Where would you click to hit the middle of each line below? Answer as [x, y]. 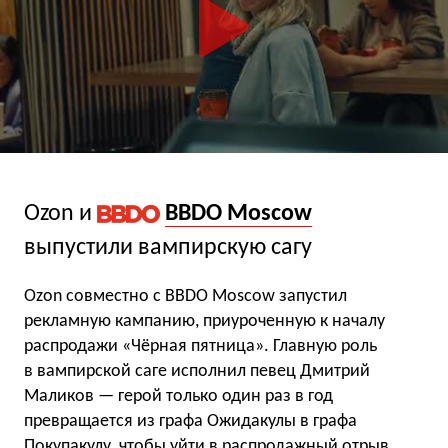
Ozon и [60, 213]
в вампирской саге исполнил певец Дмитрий [197, 372]
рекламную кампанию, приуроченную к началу [204, 322]
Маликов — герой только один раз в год [178, 397]
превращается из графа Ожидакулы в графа [190, 422]
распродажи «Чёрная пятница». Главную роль [200, 347]
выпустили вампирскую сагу [168, 247]
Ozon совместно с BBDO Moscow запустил [185, 297]
